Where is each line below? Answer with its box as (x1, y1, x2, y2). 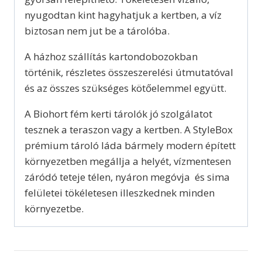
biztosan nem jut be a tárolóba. (25, 24, 170, 38)
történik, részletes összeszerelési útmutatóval (25, 65, 233, 80)
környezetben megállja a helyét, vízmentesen (25, 154, 231, 168)
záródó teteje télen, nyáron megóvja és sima (25, 170, 230, 184)
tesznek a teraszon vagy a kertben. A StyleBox (25, 123, 233, 137)
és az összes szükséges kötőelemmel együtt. (25, 81, 226, 95)
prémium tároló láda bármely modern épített (25, 139, 236, 153)
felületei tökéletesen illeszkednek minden (25, 186, 215, 200)
